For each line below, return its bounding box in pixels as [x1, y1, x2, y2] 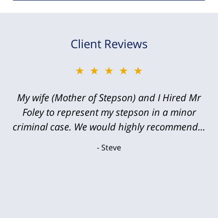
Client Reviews [71, 35, 147, 52]
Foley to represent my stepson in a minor [22, 105, 196, 119]
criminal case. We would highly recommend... [13, 120, 205, 133]
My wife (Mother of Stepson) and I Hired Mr [17, 91, 201, 104]
